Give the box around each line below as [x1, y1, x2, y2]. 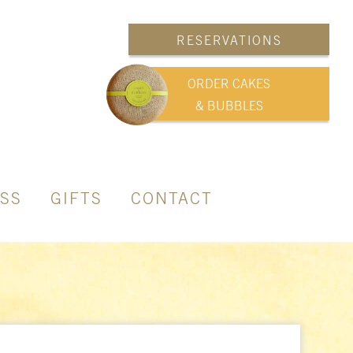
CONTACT [131, 188, 214, 208]
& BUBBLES [195, 98, 263, 113]
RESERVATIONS [176, 32, 282, 48]
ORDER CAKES [188, 76, 270, 91]
